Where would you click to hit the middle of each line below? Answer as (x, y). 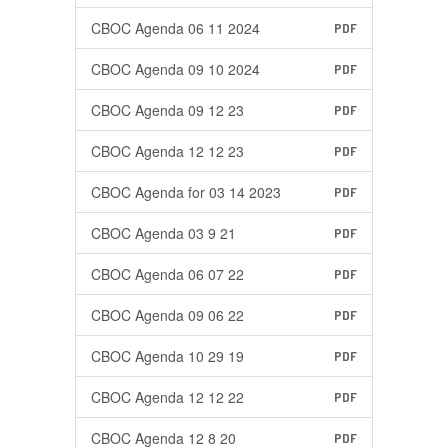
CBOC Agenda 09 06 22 (167, 315)
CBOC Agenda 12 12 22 (167, 397)
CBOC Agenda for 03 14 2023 (186, 192)
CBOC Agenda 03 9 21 (163, 233)
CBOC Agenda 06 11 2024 (175, 28)
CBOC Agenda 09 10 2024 (175, 69)
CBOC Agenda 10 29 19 (167, 356)
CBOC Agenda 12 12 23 (167, 151)
